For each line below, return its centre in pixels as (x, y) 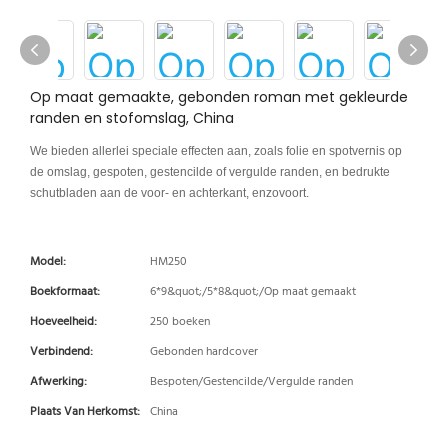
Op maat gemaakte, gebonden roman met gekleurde (219, 97)
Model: (48, 262)
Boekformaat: (65, 292)
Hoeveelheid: (63, 322)
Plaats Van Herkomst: (85, 412)
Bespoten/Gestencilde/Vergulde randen (251, 382)
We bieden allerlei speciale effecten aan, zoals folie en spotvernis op (216, 151)
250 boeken (180, 322)
